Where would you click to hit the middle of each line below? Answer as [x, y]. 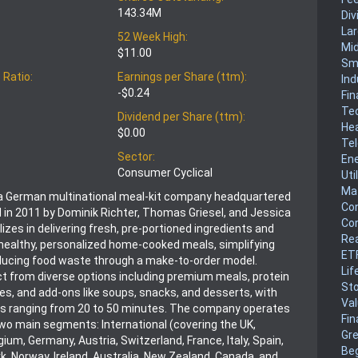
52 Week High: [153, 36]
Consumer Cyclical [165, 172]
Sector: [136, 156]
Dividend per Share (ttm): [181, 116]
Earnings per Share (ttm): [182, 76]
